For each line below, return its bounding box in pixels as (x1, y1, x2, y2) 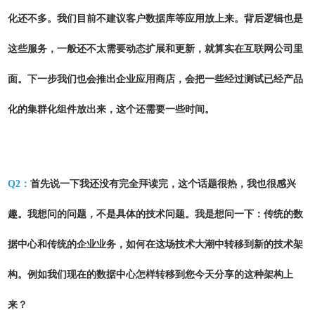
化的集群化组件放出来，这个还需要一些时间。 (8, 104, 217, 115)
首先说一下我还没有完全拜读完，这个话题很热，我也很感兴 (30, 179, 296, 189)
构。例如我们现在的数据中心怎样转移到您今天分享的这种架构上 (8, 269, 293, 280)
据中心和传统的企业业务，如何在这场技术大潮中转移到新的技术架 (8, 239, 303, 250)
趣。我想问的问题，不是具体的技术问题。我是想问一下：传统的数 (8, 209, 303, 219)
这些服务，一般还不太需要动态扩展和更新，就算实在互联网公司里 (8, 44, 303, 54)
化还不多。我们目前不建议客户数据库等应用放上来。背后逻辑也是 (8, 13, 303, 24)
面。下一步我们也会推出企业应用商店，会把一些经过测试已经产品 (8, 74, 303, 84)
